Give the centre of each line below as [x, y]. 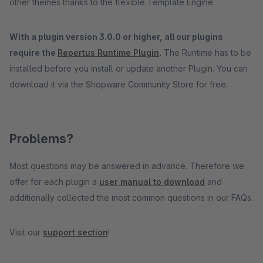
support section [75, 232]
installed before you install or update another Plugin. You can [129, 68]
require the [33, 53]
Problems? [41, 139]
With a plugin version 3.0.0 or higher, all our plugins [116, 37]
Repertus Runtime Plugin [108, 53]
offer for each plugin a [54, 182]
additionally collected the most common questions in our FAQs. [131, 198]
